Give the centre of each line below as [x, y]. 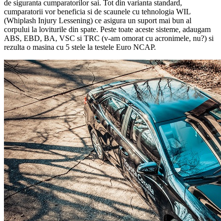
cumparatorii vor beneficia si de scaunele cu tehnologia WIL [97, 11]
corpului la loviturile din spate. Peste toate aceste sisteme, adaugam [107, 29]
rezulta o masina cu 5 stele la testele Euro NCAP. [80, 47]
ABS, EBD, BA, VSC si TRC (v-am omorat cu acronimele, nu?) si [109, 38]
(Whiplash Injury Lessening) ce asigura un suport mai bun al [98, 20]
